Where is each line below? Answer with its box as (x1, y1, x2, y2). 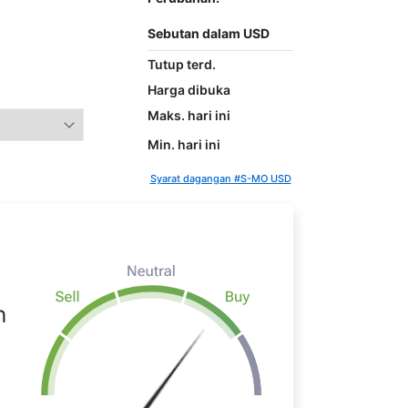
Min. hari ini (148, 136, 220, 152)
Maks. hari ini (148, 107, 230, 123)
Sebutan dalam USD (148, 25, 270, 41)
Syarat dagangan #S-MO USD (149, 172, 291, 185)
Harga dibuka (148, 81, 230, 97)
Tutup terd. (148, 56, 216, 72)
